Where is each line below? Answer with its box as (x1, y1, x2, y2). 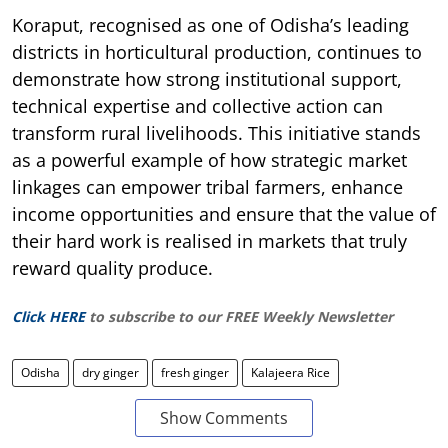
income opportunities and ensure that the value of (12, 201, 436, 226)
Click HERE (12, 306, 85, 326)
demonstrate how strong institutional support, (12, 66, 402, 91)
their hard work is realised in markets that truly (12, 228, 407, 253)
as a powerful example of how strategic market (12, 147, 407, 172)
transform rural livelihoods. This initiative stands (12, 120, 421, 145)
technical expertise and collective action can (12, 93, 383, 118)
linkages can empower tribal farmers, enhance (12, 174, 403, 199)
